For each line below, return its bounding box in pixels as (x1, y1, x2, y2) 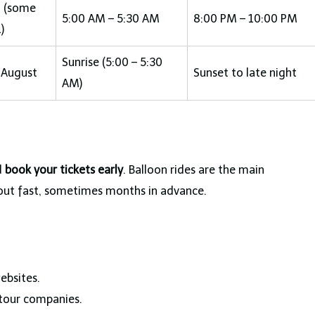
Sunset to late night (193, 65, 297, 79)
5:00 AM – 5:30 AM (62, 11, 160, 25)
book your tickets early (5, 162, 123, 176)
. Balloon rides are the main (123, 162, 264, 176)
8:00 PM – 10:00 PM (193, 11, 297, 25)
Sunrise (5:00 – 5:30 (62, 55, 162, 69)
